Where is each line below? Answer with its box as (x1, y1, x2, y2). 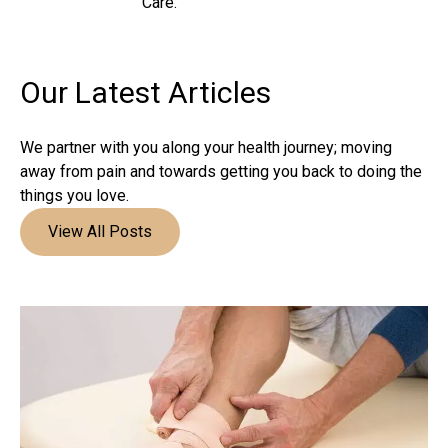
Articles (168, 74, 271, 110)
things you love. (20, 185, 129, 205)
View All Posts (48, 221, 152, 241)
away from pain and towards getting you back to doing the (20, 161, 422, 181)
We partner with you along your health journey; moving (20, 137, 392, 157)
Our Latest (20, 74, 168, 110)
